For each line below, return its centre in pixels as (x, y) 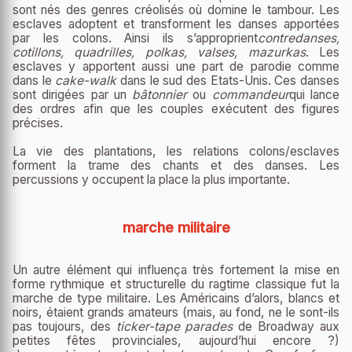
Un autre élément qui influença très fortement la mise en (176, 270)
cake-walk (86, 81)
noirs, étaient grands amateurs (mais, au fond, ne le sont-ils (176, 313)
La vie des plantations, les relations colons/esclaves (176, 152)
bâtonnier (160, 95)
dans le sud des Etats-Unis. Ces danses (228, 81)
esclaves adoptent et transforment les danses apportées (176, 24)
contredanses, (299, 38)
